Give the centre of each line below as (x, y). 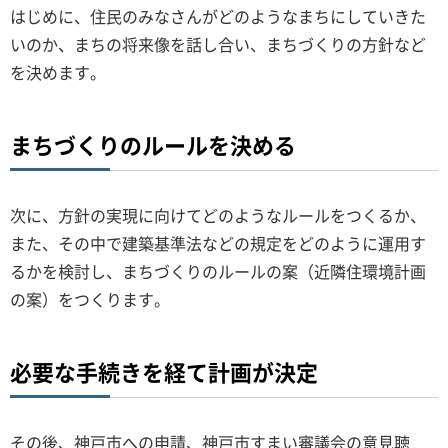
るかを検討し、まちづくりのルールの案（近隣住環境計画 (218, 271)
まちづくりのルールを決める (153, 144)
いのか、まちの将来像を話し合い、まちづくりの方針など (218, 44)
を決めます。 (58, 72)
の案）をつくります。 (90, 299)
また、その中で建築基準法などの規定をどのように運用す (218, 243)
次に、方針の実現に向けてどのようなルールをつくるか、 (218, 215)
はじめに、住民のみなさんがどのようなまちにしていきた (218, 16)
